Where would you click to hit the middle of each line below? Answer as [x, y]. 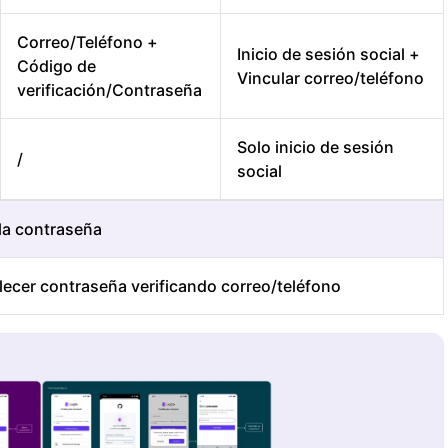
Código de [56, 66]
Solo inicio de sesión [315, 147]
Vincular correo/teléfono [330, 78]
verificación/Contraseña [109, 90]
